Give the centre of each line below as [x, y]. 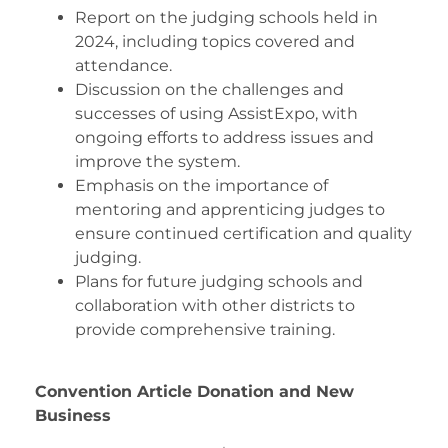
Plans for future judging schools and [219, 281]
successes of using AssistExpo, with [216, 113]
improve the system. [157, 161]
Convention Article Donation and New [194, 392]
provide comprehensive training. [205, 329]
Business [73, 416]
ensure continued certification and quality [243, 233]
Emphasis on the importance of [201, 185]
